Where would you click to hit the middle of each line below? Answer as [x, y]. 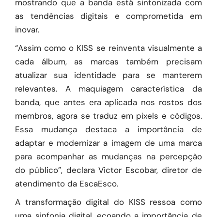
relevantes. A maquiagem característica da [108, 89]
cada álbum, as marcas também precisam [108, 62]
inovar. [27, 30]
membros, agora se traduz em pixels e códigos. [108, 116]
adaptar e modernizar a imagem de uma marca [108, 143]
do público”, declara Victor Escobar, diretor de [108, 170]
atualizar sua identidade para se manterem [108, 75]
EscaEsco [98, 184]
